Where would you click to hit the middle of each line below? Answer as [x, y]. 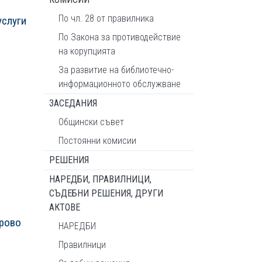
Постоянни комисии [97, 141]
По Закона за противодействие [120, 37]
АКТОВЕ [65, 207]
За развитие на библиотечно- [116, 70]
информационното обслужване [120, 84]
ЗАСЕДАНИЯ [73, 103]
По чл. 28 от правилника [106, 18]
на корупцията [87, 51]
